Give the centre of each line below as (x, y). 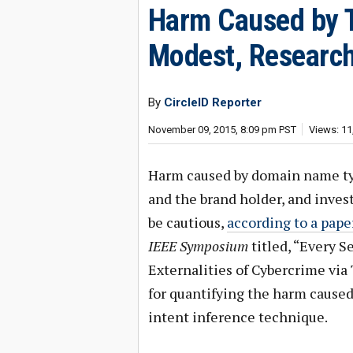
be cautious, (187, 222)
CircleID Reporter (212, 102)
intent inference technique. (238, 317)
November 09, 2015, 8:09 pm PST (222, 130)
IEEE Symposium (198, 246)
